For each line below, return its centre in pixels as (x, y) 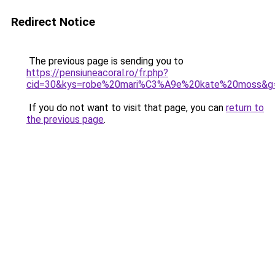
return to (245, 108)
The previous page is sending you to (105, 61)
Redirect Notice (53, 22)
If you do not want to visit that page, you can (126, 108)
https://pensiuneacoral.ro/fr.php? (97, 73)
